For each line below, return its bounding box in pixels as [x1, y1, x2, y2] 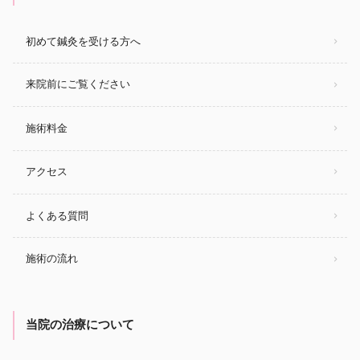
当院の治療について [26, 318, 134, 332]
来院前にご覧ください [26, 78, 130, 91]
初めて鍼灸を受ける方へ [26, 35, 141, 47]
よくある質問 [26, 209, 88, 222]
